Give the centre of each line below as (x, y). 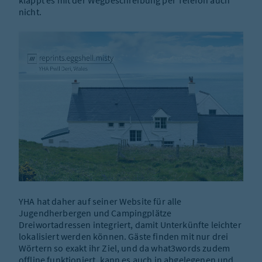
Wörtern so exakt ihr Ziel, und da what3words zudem (125, 248)
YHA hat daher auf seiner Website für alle (100, 201)
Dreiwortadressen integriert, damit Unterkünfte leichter (130, 225)
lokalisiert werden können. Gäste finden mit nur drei (124, 237)
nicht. (30, 12)
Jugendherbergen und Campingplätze (95, 213)
